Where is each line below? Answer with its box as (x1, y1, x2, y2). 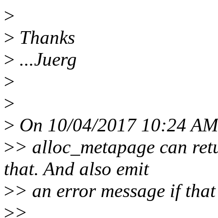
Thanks (15, 27, 75, 48)
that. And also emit (4, 158, 149, 180)
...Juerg (15, 49, 77, 70)
